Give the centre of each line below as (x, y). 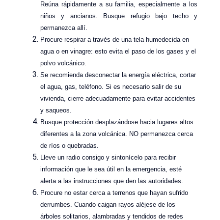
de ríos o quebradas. (69, 145)
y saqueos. (56, 110)
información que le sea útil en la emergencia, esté (111, 169)
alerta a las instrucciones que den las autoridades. (112, 181)
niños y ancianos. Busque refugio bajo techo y (119, 16)
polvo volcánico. (63, 63)
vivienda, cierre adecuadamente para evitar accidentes (118, 98)
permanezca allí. (64, 27)
